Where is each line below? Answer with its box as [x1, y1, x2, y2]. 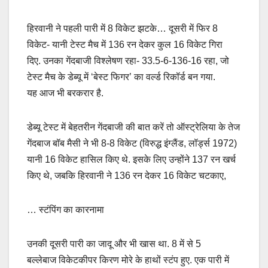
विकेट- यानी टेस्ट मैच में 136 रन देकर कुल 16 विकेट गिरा [27, 39, 223, 50]
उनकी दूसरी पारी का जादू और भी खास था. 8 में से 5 [27, 238, 201, 249]
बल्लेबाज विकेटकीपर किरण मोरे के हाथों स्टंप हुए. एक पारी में [27, 254, 229, 265]
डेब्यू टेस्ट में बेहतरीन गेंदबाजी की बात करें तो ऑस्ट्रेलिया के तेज [27, 121, 240, 132]
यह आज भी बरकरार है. [27, 87, 103, 98]
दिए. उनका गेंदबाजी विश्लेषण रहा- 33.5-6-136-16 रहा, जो [27, 55, 229, 66]
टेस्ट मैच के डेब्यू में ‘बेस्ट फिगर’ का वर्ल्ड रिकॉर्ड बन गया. [27, 71, 215, 82]
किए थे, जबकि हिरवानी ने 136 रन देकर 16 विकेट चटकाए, [27, 170, 226, 181]
